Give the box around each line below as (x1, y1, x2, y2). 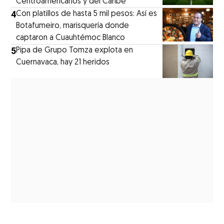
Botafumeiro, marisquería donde (16, 21, 129, 30)
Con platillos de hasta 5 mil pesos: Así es (16, 9, 157, 18)
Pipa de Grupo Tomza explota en (16, 46, 133, 54)
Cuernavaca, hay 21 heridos (16, 58, 110, 66)
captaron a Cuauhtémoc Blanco (16, 33, 125, 42)
